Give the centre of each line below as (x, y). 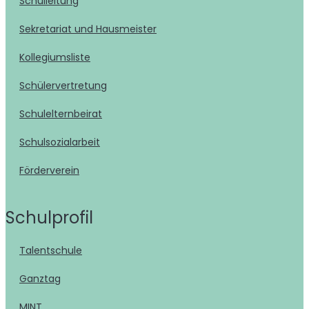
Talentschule (54, 250)
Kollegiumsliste (58, 57)
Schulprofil (54, 218)
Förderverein (52, 170)
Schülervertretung (66, 86)
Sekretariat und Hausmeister (91, 29)
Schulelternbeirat (63, 114)
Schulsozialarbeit (62, 142)
